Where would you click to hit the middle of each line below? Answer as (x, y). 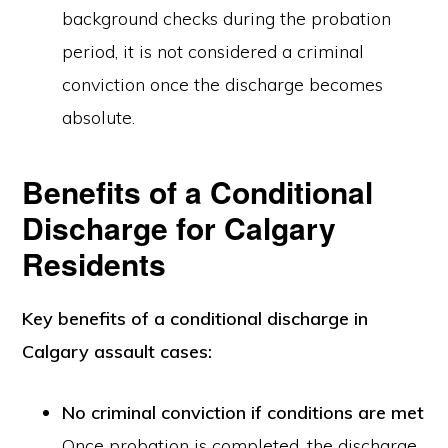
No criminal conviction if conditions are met (243, 412)
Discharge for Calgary (179, 227)
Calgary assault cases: (117, 351)
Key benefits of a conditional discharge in (195, 318)
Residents (94, 263)
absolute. (99, 117)
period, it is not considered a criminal (213, 51)
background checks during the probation (227, 18)
